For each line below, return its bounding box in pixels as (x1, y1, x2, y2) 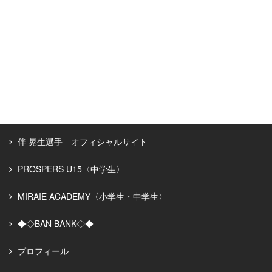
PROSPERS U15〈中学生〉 (18, 163, 124, 175)
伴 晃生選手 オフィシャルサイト (18, 135, 148, 148)
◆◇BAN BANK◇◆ (18, 217, 93, 229)
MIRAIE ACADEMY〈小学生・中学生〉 (18, 190, 167, 202)
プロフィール (18, 245, 69, 257)
